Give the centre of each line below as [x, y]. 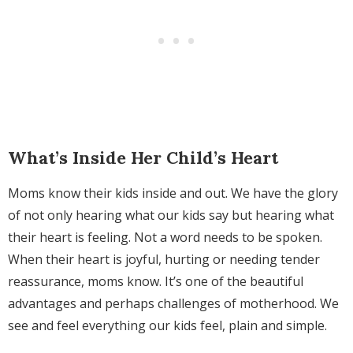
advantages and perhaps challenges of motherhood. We [173, 304]
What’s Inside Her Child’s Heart [143, 158]
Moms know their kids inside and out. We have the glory [173, 193]
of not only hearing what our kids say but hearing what [171, 216]
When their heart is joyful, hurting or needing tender [164, 260]
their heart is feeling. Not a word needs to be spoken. [165, 238]
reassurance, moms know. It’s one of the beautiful [156, 282]
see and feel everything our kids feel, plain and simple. [169, 326]
